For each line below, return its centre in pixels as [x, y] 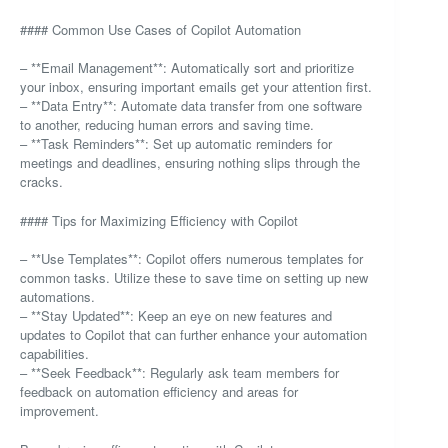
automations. [57, 297]
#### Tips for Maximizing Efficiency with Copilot [159, 220]
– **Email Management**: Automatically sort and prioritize [187, 68]
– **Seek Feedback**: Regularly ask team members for [179, 373]
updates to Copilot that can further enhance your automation [193, 335]
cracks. [41, 182]
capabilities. [54, 354]
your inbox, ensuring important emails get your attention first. [196, 87]
